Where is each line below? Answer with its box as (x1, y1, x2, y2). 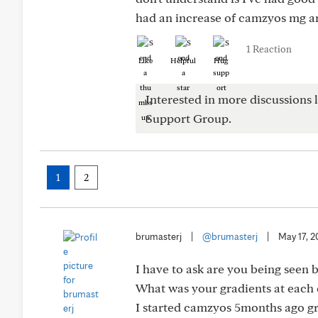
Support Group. (146, 111, 231, 126)
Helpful (170, 55, 196, 65)
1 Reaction (246, 43, 292, 55)
